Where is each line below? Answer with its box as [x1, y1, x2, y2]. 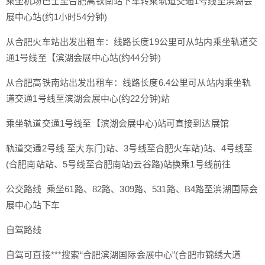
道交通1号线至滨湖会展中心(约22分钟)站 [6, 93, 170, 104]
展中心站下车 [6, 199, 60, 210]
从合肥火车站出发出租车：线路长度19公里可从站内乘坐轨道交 [6, 36, 258, 47]
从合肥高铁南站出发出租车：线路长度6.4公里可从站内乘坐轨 [6, 77, 251, 88]
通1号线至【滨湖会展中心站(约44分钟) [6, 52, 161, 63]
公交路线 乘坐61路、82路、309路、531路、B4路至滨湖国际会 [6, 183, 258, 194]
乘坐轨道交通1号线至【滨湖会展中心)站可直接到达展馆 [6, 118, 229, 128]
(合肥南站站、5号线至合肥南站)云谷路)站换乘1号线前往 [6, 159, 231, 169]
